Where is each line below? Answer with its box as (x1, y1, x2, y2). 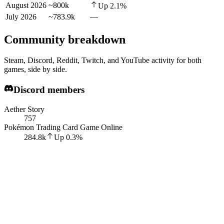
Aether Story (4, 104, 44, 113)
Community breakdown (4, 32, 125, 46)
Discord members (13, 84, 84, 95)
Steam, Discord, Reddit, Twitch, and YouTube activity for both (4, 56, 201, 65)
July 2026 (5, 12, 36, 21)
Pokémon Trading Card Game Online (4, 122, 122, 131)
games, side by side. (4, 65, 67, 74)
